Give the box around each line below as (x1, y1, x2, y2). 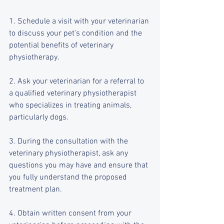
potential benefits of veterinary (9, 40, 115, 50)
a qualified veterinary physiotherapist (9, 88, 138, 98)
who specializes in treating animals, (9, 100, 133, 110)
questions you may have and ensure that (9, 160, 150, 170)
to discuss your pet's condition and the (9, 28, 144, 38)
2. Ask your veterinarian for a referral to (9, 76, 146, 86)
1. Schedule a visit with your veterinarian (9, 16, 151, 26)
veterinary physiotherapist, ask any (9, 148, 130, 158)
